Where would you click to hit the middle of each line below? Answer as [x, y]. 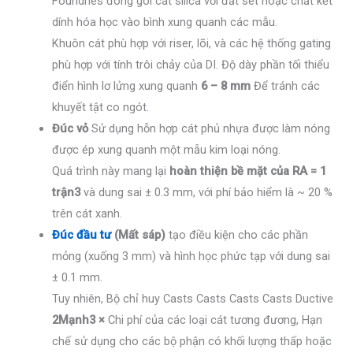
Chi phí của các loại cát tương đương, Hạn [214, 320]
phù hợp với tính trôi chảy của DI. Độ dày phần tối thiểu [191, 65]
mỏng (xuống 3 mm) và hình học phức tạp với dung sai [191, 256]
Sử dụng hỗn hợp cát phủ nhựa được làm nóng [210, 129]
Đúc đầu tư [82, 235]
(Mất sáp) [139, 235]
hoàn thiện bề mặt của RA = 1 [248, 171]
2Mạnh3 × [79, 320]
